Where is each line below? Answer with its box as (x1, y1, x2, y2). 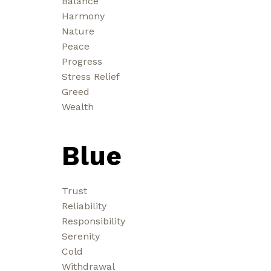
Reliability (62, 200, 106, 212)
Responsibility (62, 215, 125, 227)
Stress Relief (62, 70, 120, 82)
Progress (62, 55, 102, 67)
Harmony (62, 10, 105, 22)
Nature (62, 25, 94, 37)
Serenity (62, 230, 100, 242)
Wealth (62, 100, 94, 113)
